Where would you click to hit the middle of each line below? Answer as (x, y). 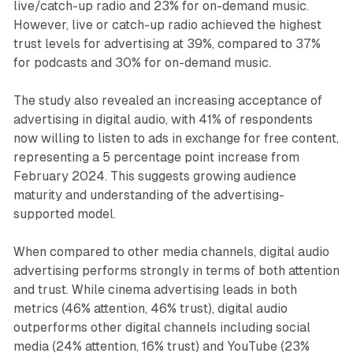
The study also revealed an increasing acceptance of (167, 101)
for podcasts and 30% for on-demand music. (142, 63)
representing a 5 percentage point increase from (156, 158)
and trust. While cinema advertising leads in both (155, 290)
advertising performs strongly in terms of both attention (176, 271)
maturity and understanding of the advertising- (149, 195)
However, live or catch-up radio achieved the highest (167, 25)
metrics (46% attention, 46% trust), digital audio (150, 309)
